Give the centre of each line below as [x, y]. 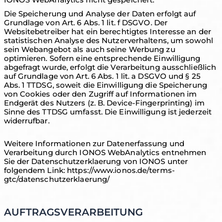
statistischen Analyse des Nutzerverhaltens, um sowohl [108, 40]
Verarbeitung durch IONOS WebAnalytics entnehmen [105, 152]
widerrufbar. [27, 121]
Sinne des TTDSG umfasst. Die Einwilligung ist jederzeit [108, 112]
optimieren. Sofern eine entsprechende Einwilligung [102, 58]
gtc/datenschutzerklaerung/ [57, 179]
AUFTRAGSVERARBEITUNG [73, 212]
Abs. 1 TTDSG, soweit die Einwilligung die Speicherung [105, 85]
